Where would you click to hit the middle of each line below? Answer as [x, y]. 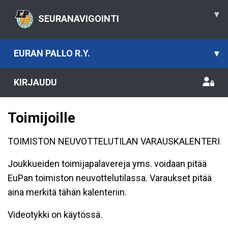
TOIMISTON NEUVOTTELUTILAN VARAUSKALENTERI [114, 141]
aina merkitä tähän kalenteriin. [67, 192]
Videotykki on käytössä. [55, 215]
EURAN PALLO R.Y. [52, 53]
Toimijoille [41, 118]
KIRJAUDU [35, 82]
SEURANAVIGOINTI [79, 18]
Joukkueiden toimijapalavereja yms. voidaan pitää [107, 164]
